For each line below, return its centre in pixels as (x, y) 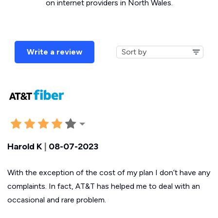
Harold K (25, 146)
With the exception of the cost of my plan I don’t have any (109, 172)
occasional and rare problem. (57, 200)
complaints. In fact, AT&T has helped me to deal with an (104, 186)
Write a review (54, 52)
